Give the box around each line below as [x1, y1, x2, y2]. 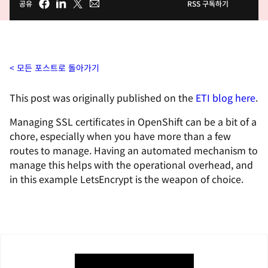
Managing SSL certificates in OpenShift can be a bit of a [10, 114, 257, 129]
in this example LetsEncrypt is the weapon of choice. [10, 172, 243, 186]
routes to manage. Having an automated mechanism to [10, 143, 258, 157]
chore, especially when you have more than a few [10, 129, 231, 143]
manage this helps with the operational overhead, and [10, 157, 253, 172]
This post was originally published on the [10, 90, 196, 105]
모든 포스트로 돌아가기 [17, 62, 99, 74]
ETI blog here [196, 90, 255, 105]
